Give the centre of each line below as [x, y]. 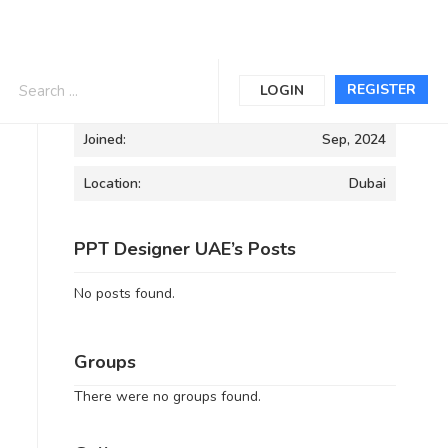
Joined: [104, 139]
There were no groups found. [167, 396]
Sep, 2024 [354, 139]
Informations [127, 88]
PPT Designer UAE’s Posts [184, 249]
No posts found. [124, 293]
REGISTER [381, 89]
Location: [112, 183]
